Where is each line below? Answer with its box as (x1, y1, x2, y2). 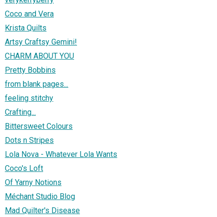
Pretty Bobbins (5, 65, 56, 75)
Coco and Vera (5, 9, 54, 18)
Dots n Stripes (5, 135, 54, 145)
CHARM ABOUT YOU (5, 51, 74, 61)
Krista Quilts (5, 23, 46, 32)
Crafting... (5, 107, 36, 117)
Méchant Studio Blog (5, 191, 75, 201)
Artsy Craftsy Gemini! (5, 37, 77, 46)
